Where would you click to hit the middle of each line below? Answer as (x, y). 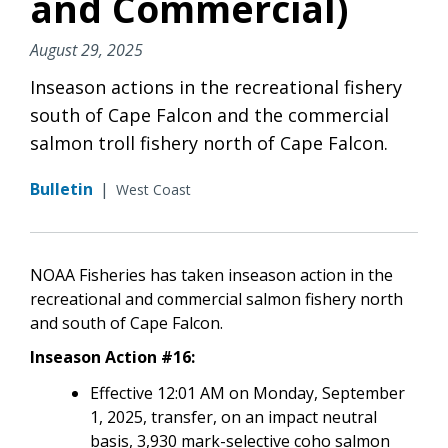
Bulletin (61, 188)
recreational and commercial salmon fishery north (216, 298)
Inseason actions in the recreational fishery (216, 86)
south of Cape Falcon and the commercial (209, 114)
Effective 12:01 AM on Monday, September (247, 392)
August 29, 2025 (86, 49)
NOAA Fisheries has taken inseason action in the (211, 274)
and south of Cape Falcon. (126, 322)
